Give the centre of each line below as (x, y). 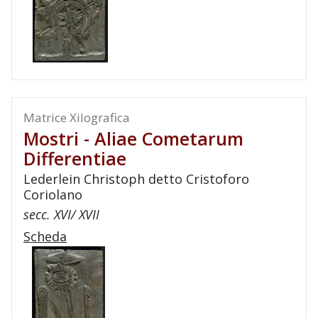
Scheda (45, 236)
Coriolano (53, 194)
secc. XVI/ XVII (61, 214)
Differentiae (75, 158)
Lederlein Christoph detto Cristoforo (136, 179)
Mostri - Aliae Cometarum (133, 138)
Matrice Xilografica (77, 117)
